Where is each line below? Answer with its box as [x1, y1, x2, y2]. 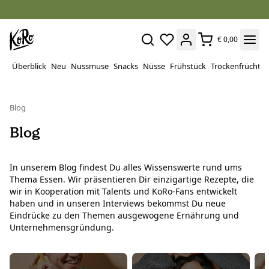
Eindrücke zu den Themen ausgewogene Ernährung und [10, 210, 239, 222]
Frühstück [170, 61, 206, 71]
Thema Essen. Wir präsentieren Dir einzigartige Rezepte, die [10, 174, 254, 186]
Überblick [12, 61, 46, 71]
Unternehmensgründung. [10, 222, 116, 234]
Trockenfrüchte [211, 61, 265, 71]
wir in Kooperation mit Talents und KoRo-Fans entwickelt [10, 186, 237, 198]
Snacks [113, 61, 138, 71]
